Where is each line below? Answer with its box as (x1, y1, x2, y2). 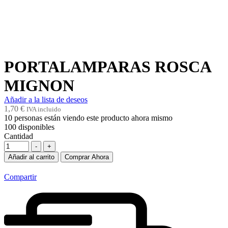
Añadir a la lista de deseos (4, 95, 88, 104)
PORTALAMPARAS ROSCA (4, 57, 211, 76)
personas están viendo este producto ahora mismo (12, 113, 173, 122)
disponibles (16, 122, 54, 131)
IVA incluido (26, 105, 61, 113)
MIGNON (4, 76, 74, 95)
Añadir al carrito (8, 153, 54, 161)
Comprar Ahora (65, 153, 109, 161)
